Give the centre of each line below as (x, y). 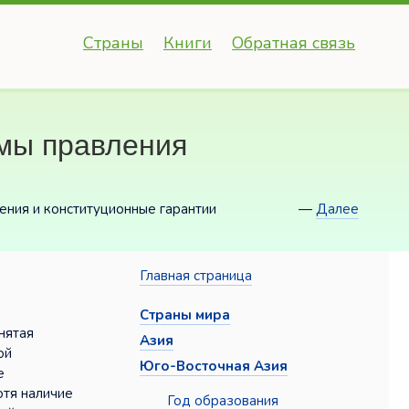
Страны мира (185, 315)
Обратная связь (294, 43)
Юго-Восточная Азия (214, 367)
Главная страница (196, 276)
